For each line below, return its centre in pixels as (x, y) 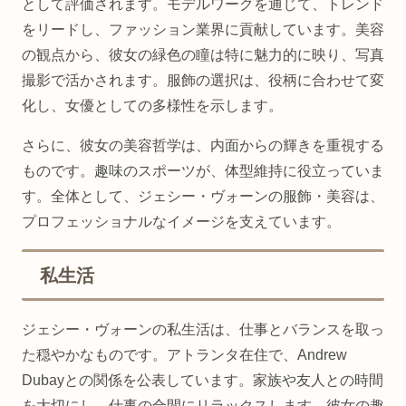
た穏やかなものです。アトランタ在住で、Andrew (184, 354)
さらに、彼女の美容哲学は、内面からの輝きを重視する (203, 145)
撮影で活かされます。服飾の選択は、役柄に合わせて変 (203, 80)
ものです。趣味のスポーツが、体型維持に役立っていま (203, 170)
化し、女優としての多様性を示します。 (152, 105)
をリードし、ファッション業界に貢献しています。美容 (203, 29)
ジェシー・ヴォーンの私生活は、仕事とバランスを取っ (203, 329)
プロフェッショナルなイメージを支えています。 (181, 221)
